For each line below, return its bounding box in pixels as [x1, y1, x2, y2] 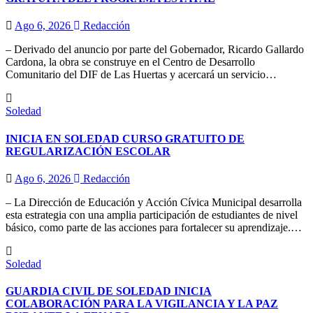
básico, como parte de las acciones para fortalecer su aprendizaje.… [6, 221, 302, 233]
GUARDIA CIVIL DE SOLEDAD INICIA [6, 285, 212, 298]
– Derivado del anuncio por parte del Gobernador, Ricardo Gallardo [6, 43, 304, 56]
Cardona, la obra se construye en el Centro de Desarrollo [6, 56, 255, 68]
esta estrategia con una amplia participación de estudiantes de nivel [6, 208, 298, 221]
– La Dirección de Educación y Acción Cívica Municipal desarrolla [6, 196, 302, 208]
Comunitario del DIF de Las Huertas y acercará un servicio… [6, 68, 277, 81]
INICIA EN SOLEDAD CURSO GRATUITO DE [6, 132, 245, 145]
